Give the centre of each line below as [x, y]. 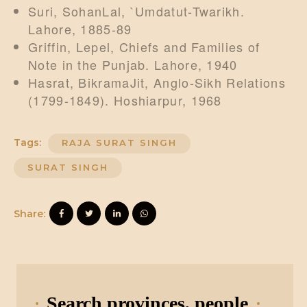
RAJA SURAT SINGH [119, 143]
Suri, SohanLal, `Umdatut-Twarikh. [136, 11]
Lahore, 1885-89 [80, 28]
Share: [29, 214]
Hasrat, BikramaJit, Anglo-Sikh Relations [157, 82]
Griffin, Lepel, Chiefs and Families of [144, 46]
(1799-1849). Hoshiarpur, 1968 [125, 100]
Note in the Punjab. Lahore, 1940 [133, 64]
